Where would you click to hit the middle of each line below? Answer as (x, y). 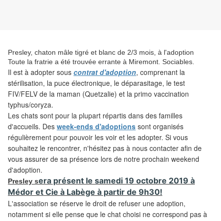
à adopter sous (48, 72)
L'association (29, 203)
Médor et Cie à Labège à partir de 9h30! (85, 192)
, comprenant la (161, 72)
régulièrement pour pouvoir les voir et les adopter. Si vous (98, 137)
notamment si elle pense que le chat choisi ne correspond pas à (108, 214)
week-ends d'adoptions (96, 127)
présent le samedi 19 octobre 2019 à (123, 181)
